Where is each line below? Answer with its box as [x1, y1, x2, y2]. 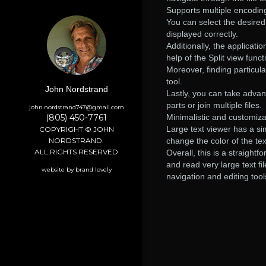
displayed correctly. [166, 29, 238, 39]
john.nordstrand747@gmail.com [28, 103, 124, 111]
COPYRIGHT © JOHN [39, 124, 114, 134]
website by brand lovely [41, 165, 112, 173]
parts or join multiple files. [166, 100, 262, 110]
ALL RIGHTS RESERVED [34, 147, 118, 156]
